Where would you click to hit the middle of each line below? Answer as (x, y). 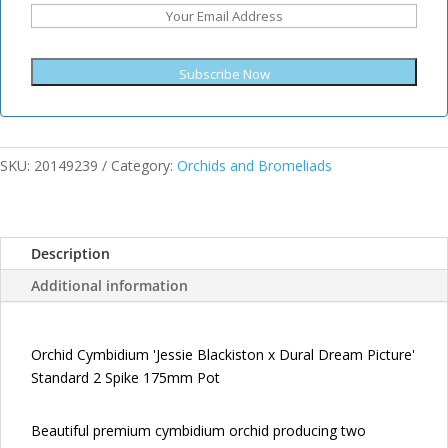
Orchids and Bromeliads (254, 165)
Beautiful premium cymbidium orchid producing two (198, 430)
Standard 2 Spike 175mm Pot (125, 377)
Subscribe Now (224, 73)
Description (70, 253)
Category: (144, 165)
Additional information (109, 285)
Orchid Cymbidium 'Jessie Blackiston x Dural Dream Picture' (223, 354)
